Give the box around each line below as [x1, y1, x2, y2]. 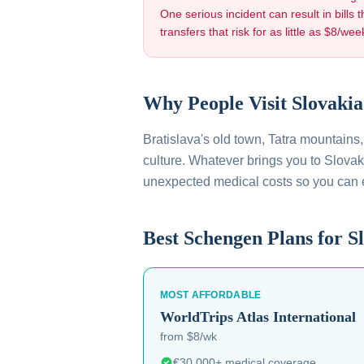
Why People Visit [143, 93, 292, 114]
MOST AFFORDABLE [160, 289, 262, 301]
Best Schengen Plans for [143, 227, 348, 249]
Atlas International [236, 309, 356, 325]
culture [143, 154, 182, 167]
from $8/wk [160, 330, 217, 343]
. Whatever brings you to [182, 154, 324, 167]
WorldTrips [160, 309, 233, 325]
